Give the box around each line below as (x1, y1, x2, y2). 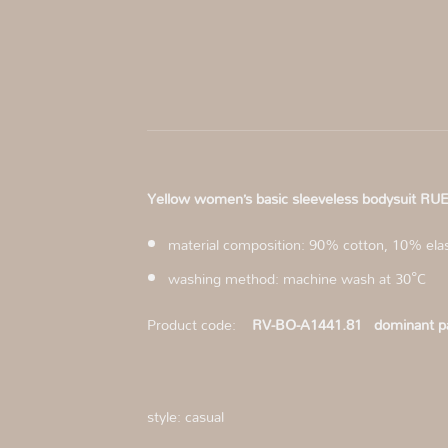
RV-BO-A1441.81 (252, 310, 362, 340)
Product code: (147, 310, 252, 340)
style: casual (147, 401, 230, 431)
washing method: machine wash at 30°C (167, 264, 427, 294)
